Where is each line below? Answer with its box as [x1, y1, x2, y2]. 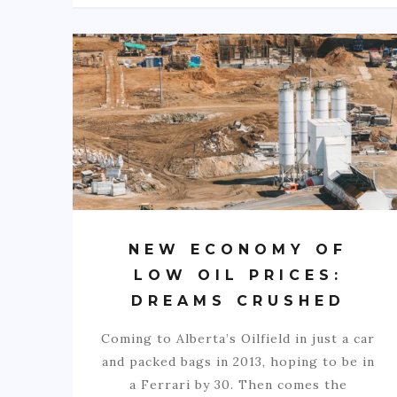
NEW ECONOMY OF [128, 241, 348, 259]
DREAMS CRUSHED [130, 292, 346, 310]
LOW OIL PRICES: [133, 267, 343, 284]
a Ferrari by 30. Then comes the [128, 377, 347, 393]
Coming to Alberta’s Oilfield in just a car [101, 331, 376, 347]
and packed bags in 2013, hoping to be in [101, 354, 375, 370]
